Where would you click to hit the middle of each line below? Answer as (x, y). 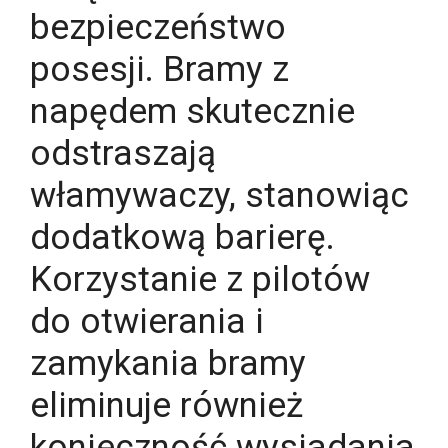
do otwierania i (147, 321)
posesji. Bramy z (159, 69)
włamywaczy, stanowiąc (219, 195)
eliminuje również (166, 405)
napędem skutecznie (192, 111)
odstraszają (123, 153)
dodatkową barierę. (182, 237)
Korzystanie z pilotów (200, 279)
